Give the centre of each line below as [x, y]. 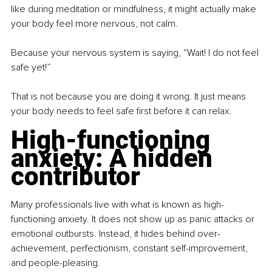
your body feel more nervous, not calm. [94, 24]
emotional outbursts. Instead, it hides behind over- [116, 234]
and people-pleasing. [56, 263]
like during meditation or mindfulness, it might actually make [135, 9]
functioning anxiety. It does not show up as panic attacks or [134, 219]
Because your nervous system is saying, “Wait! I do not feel [136, 53]
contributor [76, 177]
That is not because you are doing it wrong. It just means [130, 97]
